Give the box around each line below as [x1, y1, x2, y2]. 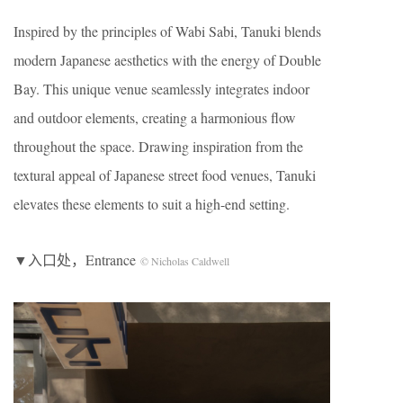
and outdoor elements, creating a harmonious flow [13, 108, 296, 127]
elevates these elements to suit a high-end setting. [13, 194, 290, 213]
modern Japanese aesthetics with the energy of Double [13, 50, 321, 69]
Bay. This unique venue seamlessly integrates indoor [13, 79, 309, 98]
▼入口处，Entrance [13, 250, 140, 269]
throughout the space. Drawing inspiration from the [13, 137, 303, 156]
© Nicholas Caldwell [140, 254, 229, 268]
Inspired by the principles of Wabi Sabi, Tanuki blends [13, 22, 321, 40]
